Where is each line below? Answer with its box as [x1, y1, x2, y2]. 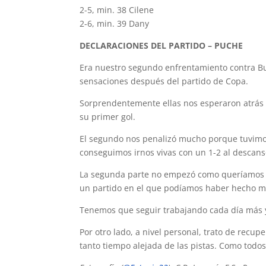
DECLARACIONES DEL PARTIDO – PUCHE [80, 40, 243, 51]
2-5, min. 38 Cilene [80, 4, 154, 15]
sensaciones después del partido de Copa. [80, 75, 249, 87]
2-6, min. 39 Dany [80, 18, 150, 29]
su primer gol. [80, 111, 136, 122]
